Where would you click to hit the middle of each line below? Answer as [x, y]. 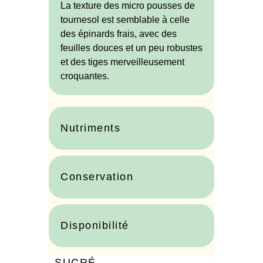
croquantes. [85, 76]
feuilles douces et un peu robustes [131, 48]
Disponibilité [95, 226]
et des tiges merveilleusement [122, 62]
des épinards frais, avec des [119, 34]
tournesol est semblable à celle [125, 20]
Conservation [97, 177]
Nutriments [90, 128]
